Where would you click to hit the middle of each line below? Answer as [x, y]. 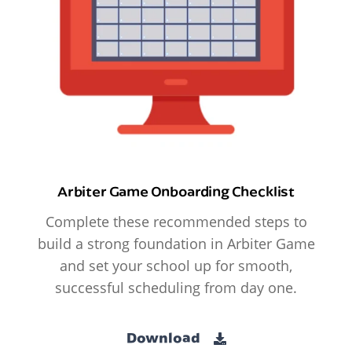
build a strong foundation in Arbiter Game [176, 243]
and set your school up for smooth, [176, 265]
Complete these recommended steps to [176, 221]
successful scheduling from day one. [176, 287]
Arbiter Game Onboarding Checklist [176, 191]
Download [164, 338]
